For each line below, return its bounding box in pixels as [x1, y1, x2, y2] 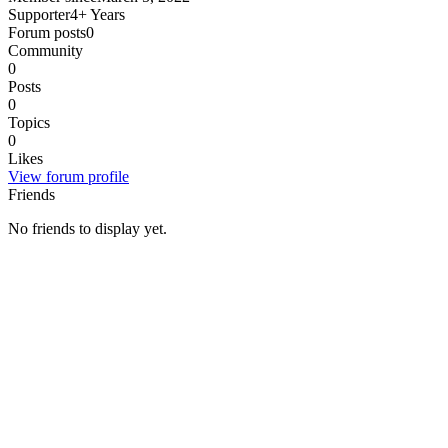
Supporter [8, 5, 70, 23]
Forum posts [8, 23, 86, 41]
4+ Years [70, 5, 125, 23]
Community [8, 41, 83, 59]
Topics [8, 113, 50, 131]
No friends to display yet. [8, 219, 167, 237]
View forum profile [8, 167, 129, 185]
